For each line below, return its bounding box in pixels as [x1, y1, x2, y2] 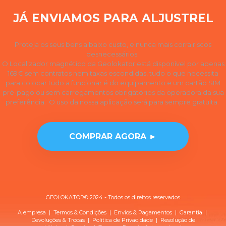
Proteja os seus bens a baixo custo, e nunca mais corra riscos [15, 40, 211, 48]
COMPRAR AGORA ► [69, 131, 157, 141]
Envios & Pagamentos [114, 208, 172, 216]
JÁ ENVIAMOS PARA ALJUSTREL [13, 11, 213, 25]
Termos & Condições [53, 208, 106, 216]
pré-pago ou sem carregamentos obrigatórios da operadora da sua [2, 88, 224, 96]
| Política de [84, 216, 122, 223]
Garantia [180, 208, 202, 216]
